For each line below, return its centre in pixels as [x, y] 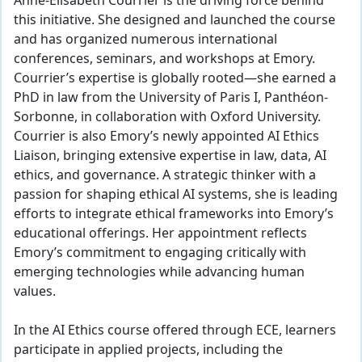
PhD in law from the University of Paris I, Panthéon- [171, 97]
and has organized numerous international [145, 39]
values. [35, 291]
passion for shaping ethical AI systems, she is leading [176, 194]
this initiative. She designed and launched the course [175, 20]
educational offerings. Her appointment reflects [160, 233]
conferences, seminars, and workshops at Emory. [164, 59]
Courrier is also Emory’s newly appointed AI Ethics [166, 136]
